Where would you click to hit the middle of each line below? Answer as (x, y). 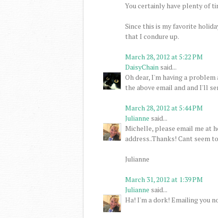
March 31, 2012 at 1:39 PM (164, 179)
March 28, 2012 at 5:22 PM (164, 56)
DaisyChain (142, 67)
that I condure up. (152, 36)
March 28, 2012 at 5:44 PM (164, 108)
